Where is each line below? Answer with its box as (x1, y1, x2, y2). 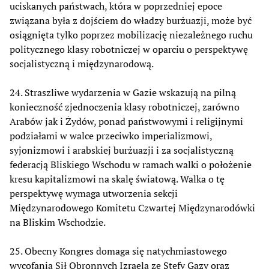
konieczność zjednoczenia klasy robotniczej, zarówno (10, 100, 240, 113)
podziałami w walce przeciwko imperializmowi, (10, 128, 212, 142)
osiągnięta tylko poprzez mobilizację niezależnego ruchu (10, 28, 253, 41)
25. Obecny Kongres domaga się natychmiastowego (10, 244, 227, 258)
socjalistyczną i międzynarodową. (10, 56, 154, 70)
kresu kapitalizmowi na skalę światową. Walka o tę (10, 172, 225, 186)
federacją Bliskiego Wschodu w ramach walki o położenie (10, 157, 252, 171)
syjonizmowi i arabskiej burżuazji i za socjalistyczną (10, 143, 234, 157)
